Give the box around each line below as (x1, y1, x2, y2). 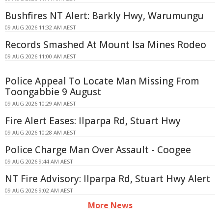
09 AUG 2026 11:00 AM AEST (5, 53, 76, 60)
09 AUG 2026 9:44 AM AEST (5, 158, 73, 165)
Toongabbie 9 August (5, 85, 101, 99)
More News (87, 200, 133, 211)
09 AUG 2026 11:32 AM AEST (5, 24, 76, 31)
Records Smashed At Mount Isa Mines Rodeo (5, 38, 206, 52)
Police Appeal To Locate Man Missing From (5, 75, 199, 88)
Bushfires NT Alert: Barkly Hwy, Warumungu (5, 9, 204, 23)
